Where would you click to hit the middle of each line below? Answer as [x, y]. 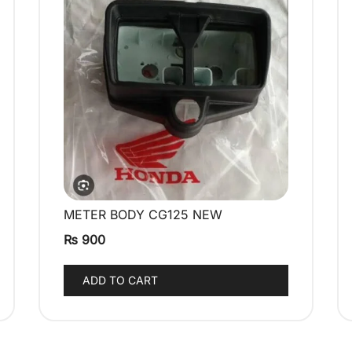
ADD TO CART [120, 280]
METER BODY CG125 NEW [143, 215]
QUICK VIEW [176, 216]
